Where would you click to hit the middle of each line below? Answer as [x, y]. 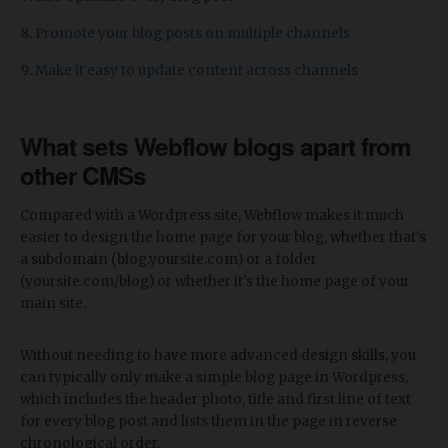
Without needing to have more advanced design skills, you [218, 356]
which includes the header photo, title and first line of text [215, 400]
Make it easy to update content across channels [196, 71]
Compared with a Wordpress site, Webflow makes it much [212, 216]
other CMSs [83, 175]
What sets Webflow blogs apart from [215, 146]
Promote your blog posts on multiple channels [192, 34]
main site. [53, 304]
